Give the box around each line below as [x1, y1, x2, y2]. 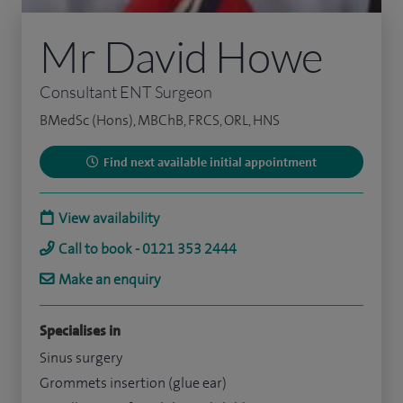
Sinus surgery [40, 348, 122, 368]
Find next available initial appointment [103, 154, 317, 171]
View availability [58, 209, 159, 228]
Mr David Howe [40, 30, 324, 84]
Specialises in [40, 321, 121, 341]
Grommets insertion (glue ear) [40, 373, 227, 393]
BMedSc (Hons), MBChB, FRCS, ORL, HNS [40, 111, 280, 130]
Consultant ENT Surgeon [40, 82, 212, 103]
